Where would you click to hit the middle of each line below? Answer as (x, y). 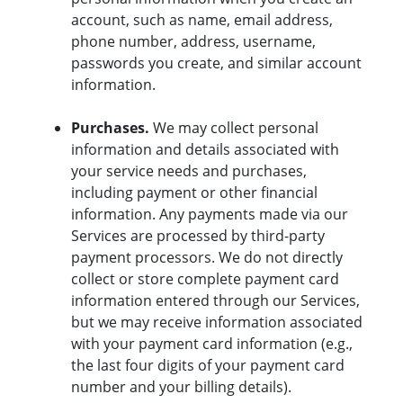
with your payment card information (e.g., (212, 344)
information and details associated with (205, 150)
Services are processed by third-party (198, 236)
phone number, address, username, (193, 42)
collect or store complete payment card (205, 279)
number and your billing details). (181, 387)
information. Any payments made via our (210, 215)
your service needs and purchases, (189, 171)
